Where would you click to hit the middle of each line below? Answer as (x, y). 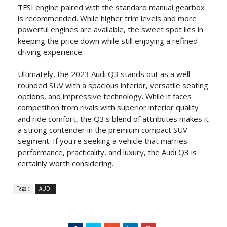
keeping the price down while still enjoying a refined (107, 41)
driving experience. (50, 52)
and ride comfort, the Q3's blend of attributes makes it (113, 119)
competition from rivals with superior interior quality (108, 107)
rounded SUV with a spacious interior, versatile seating (113, 85)
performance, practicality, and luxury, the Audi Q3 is (107, 152)
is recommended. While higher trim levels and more (107, 18)
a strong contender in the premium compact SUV (102, 130)
